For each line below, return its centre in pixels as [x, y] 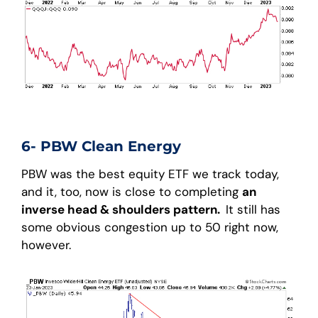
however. [46, 245]
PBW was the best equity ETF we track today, [150, 174]
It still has [253, 210]
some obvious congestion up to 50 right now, [150, 227]
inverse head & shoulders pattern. [124, 210]
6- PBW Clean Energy [101, 147]
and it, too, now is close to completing [132, 192]
